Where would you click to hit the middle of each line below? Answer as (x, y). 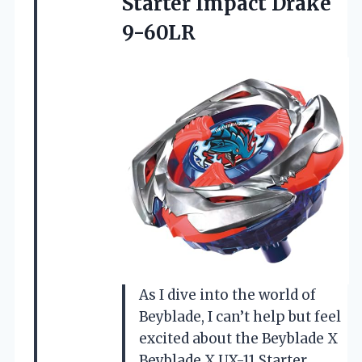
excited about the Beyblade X (238, 338)
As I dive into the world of (227, 295)
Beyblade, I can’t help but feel (240, 316)
